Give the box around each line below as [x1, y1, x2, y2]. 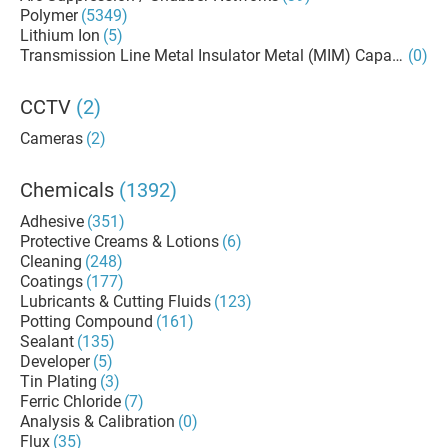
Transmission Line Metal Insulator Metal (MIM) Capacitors [20, 46, 431, 65]
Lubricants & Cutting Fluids [20, 292, 211, 311]
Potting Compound [20, 312, 153, 331]
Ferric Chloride [20, 392, 121, 411]
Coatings [20, 272, 83, 291]
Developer [20, 352, 90, 371]
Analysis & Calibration [20, 412, 175, 431]
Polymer [20, 6, 78, 25]
